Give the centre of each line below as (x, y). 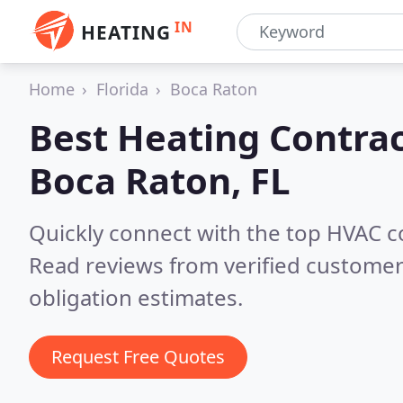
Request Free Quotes (138, 357)
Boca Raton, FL (160, 180)
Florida (122, 89)
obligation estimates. (136, 297)
